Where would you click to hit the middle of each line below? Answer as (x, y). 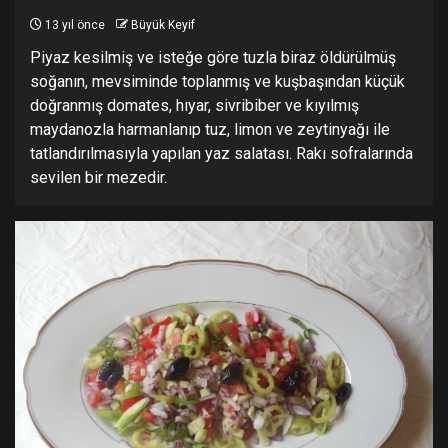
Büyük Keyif (163, 25)
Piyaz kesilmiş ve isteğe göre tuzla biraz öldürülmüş (213, 58)
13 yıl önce (73, 25)
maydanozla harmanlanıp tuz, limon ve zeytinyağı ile (210, 130)
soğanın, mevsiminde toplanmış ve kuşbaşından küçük (217, 82)
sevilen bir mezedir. (98, 178)
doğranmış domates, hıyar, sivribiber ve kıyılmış (194, 106)
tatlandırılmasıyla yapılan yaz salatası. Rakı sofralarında (221, 154)
